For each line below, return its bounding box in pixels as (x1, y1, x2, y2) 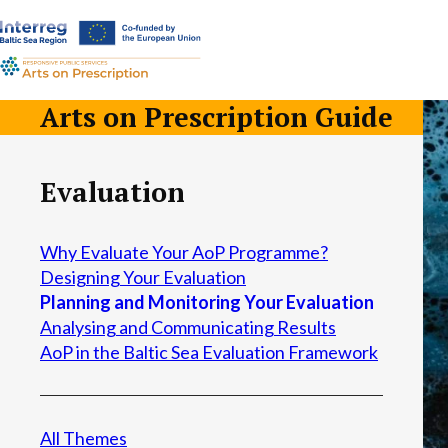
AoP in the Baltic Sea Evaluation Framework (40, 341, 378, 363)
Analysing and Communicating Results (40, 316, 336, 338)
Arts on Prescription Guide (40, 99, 393, 135)
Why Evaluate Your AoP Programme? (40, 241, 328, 263)
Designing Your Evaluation (40, 266, 246, 288)
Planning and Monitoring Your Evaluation (40, 291, 374, 313)
